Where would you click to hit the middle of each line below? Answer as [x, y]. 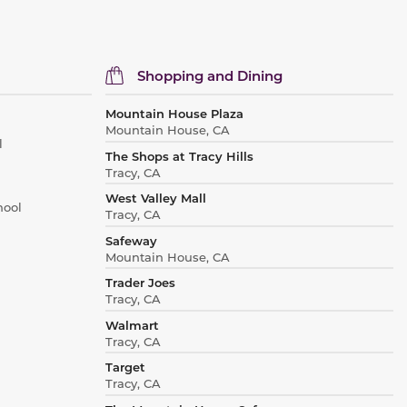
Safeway [131, 240]
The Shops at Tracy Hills [179, 155]
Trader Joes [140, 283]
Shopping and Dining [209, 75]
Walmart [132, 324]
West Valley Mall [155, 198]
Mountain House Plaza [174, 114]
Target [125, 367]
